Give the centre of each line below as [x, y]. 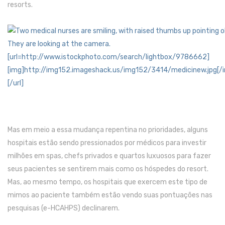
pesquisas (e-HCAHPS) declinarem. [64, 208]
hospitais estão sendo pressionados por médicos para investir [107, 143]
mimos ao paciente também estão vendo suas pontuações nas [110, 195]
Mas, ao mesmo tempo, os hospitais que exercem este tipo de [107, 182]
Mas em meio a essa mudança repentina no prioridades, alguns [108, 130]
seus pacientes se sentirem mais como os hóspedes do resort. [108, 169]
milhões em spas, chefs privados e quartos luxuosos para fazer [109, 156]
